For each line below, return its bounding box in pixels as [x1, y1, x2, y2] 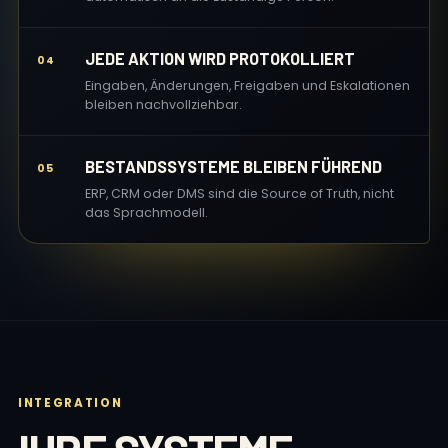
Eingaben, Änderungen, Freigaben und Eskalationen [85, 77, 410, 94]
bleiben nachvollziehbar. [85, 96, 242, 113]
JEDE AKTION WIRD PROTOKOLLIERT [85, 49, 355, 68]
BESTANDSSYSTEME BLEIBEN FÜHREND [85, 157, 382, 176]
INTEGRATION [18, 395, 123, 411]
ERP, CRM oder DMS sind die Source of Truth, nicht [85, 185, 394, 202]
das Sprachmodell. [85, 204, 208, 221]
